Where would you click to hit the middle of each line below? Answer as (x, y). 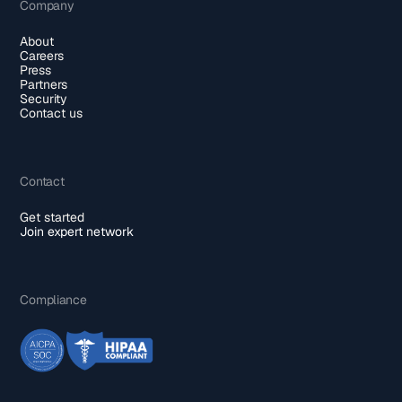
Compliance (53, 299)
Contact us (52, 113)
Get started (52, 217)
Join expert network (77, 231)
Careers (42, 55)
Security (44, 98)
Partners (44, 84)
